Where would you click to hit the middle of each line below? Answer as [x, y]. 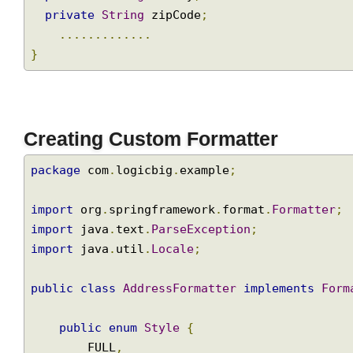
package [58, 197]
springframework [167, 238]
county [174, 17]
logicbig [149, 197]
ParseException [207, 258]
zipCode [178, 37]
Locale [178, 279]
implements [288, 319]
